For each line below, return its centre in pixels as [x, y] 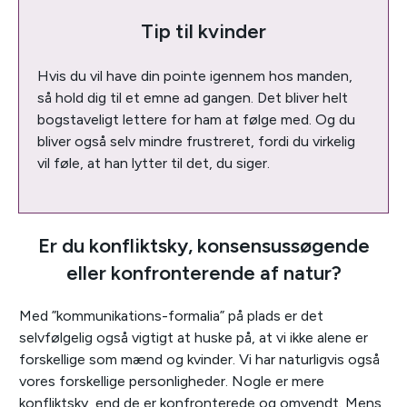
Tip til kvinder [203, 32]
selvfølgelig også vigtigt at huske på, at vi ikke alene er [194, 338]
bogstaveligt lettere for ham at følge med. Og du [196, 120]
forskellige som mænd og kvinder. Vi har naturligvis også [199, 360]
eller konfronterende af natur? [203, 273]
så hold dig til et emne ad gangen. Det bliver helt [193, 98]
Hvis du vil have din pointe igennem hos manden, [195, 76]
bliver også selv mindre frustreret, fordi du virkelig [196, 142]
